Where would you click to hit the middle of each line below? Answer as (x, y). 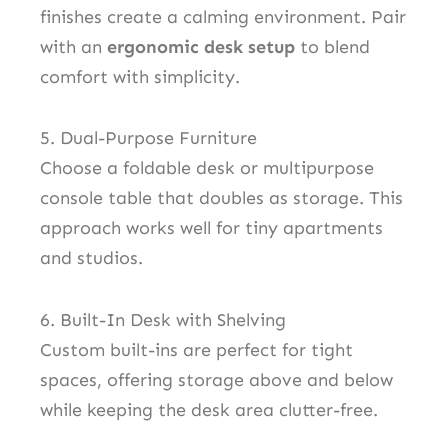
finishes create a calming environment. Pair (223, 16)
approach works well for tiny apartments (211, 228)
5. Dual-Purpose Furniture (148, 138)
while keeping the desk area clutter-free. (209, 409)
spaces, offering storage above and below (216, 379)
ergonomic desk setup (201, 46)
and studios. (91, 258)
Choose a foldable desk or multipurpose (207, 168)
